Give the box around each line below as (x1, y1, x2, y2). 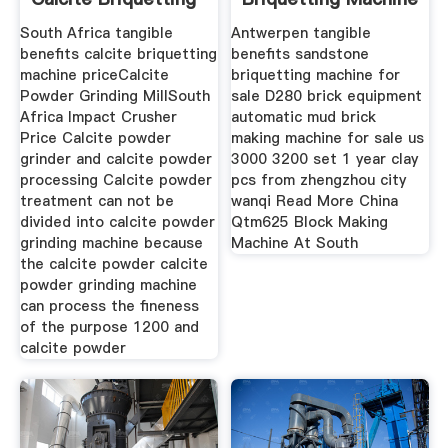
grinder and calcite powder (19, 149, 212, 170)
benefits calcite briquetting (19, 44, 217, 65)
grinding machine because (19, 233, 203, 254)
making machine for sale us (231, 128, 425, 149)
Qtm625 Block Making (231, 212, 389, 233)
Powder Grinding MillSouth (19, 86, 210, 107)
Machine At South (231, 233, 359, 254)
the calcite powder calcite (19, 254, 208, 275)
